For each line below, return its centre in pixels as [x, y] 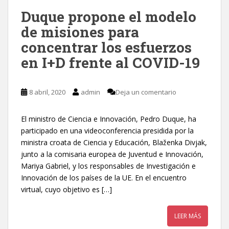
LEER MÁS [188, 216]
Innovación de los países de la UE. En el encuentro [104, 177]
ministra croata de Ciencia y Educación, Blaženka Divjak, [114, 142]
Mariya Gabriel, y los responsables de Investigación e [108, 166]
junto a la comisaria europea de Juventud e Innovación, [112, 154]
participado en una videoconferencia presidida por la [107, 130]
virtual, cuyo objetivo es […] [66, 189]
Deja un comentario [146, 92]
